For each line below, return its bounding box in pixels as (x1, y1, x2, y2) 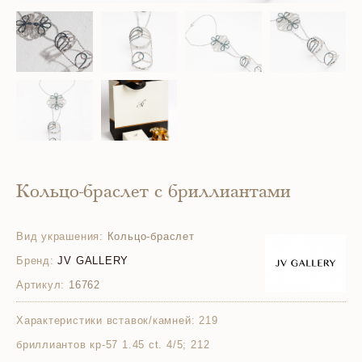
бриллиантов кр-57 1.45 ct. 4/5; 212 (16, 339, 210, 351)
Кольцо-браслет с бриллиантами (16, 183, 291, 203)
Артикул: (16, 279, 65, 291)
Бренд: (16, 255, 54, 267)
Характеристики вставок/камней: (16, 314, 196, 326)
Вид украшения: (16, 230, 103, 242)
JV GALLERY (57, 255, 129, 267)
